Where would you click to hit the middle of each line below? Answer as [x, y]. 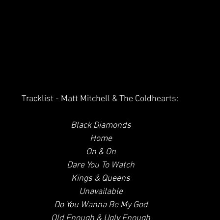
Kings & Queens [101, 179]
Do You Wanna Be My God [101, 205]
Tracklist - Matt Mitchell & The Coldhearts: [100, 99]
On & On [101, 152]
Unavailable [101, 192]
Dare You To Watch [101, 165]
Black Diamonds [101, 125]
